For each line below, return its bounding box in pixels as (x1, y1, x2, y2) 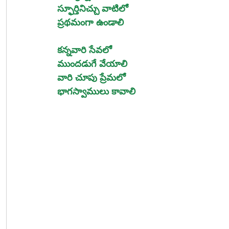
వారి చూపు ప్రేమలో (57, 72, 126, 83)
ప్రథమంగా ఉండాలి (57, 17, 124, 28)
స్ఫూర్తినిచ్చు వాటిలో (57, 3, 128, 14)
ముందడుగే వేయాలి (57, 58, 127, 69)
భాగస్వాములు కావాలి (57, 86, 135, 97)
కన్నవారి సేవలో (57, 44, 112, 55)
